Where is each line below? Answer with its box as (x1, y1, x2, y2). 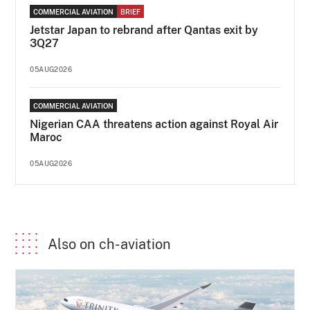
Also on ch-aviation (48, 235, 172, 253)
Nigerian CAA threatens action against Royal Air (30, 117, 279, 131)
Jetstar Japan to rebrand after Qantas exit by (30, 23, 259, 37)
